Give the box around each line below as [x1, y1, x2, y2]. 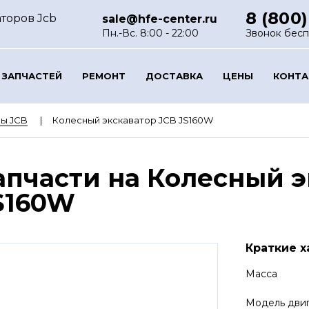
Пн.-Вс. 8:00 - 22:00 [102, 27, 199, 39]
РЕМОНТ [81, 70, 126, 81]
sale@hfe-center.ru [102, 12, 218, 26]
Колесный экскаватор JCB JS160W [52, 114, 213, 126]
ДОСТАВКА [145, 70, 203, 81]
